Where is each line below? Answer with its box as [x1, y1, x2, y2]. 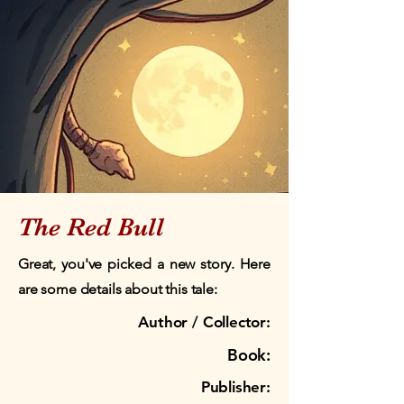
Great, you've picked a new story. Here [18, 255, 271, 272]
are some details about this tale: [18, 280, 217, 298]
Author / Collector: [138, 313, 271, 331]
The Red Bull [18, 213, 164, 242]
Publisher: [200, 378, 271, 396]
